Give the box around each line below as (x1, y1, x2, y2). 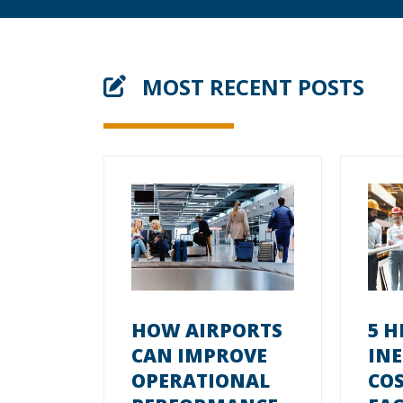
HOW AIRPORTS (130, 317, 282, 343)
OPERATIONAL (130, 367, 270, 393)
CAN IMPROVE (130, 342, 267, 368)
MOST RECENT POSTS (136, 71, 364, 102)
